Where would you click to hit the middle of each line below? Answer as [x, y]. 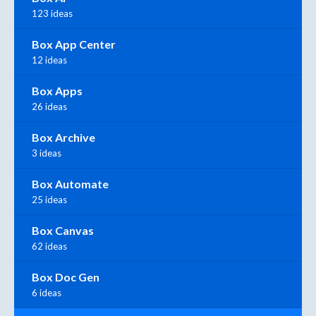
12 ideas [49, 60]
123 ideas [52, 14]
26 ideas [49, 107]
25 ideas [49, 200]
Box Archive [63, 138]
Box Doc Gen [66, 277]
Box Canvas [63, 231]
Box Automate [70, 184]
